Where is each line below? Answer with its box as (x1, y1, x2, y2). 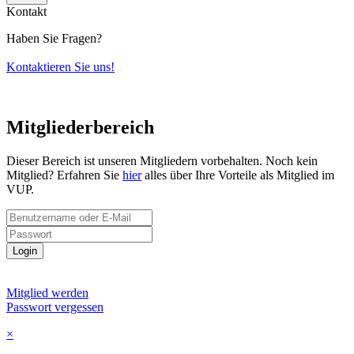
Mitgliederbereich (6, 117, 154, 138)
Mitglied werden (6, 286, 88, 300)
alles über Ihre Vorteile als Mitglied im (141, 168, 334, 183)
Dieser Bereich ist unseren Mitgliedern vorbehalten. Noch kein (6, 154, 318, 168)
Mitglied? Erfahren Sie (6, 168, 122, 183)
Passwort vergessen (6, 300, 104, 314)
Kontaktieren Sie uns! (6, 60, 115, 74)
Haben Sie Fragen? (6, 32, 102, 46)
